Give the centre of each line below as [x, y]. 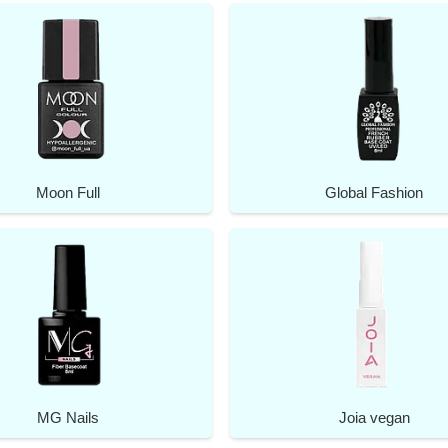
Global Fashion [374, 192]
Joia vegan [374, 417]
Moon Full [68, 192]
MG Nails [68, 417]
